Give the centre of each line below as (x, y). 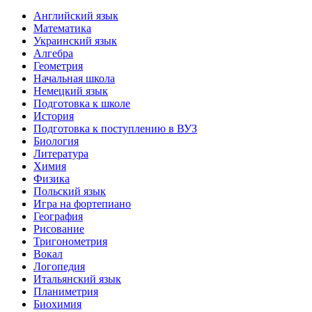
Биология (56, 141)
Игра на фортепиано (82, 204)
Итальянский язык (77, 279)
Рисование (59, 229)
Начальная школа (74, 79)
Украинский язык (75, 41)
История (54, 116)
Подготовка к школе (82, 104)
